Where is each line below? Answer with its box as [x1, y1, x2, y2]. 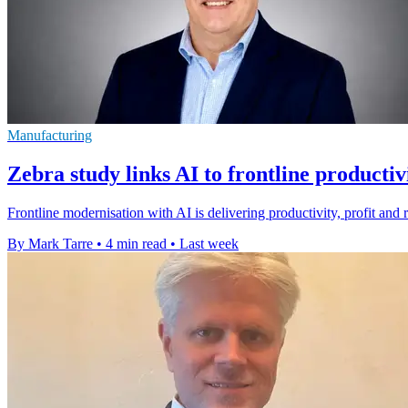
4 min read [106, 236, 167, 252]
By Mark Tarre [7, 236, 93, 252]
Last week [179, 236, 239, 252]
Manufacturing [7, 127, 92, 144]
